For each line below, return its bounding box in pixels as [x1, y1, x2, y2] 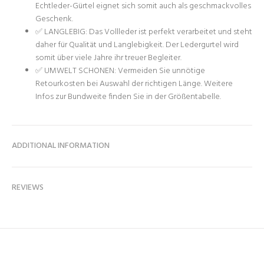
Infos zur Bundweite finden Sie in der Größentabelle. [35, 90, 221, 104]
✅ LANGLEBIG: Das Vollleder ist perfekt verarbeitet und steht [35, 25, 252, 39]
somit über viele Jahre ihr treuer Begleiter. [35, 51, 181, 65]
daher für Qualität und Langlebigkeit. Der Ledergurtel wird [35, 38, 239, 52]
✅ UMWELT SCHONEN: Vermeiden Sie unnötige [35, 64, 205, 78]
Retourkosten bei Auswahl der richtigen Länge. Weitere [35, 77, 233, 91]
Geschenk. [35, 12, 73, 26]
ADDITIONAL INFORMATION [12, 139, 110, 153]
